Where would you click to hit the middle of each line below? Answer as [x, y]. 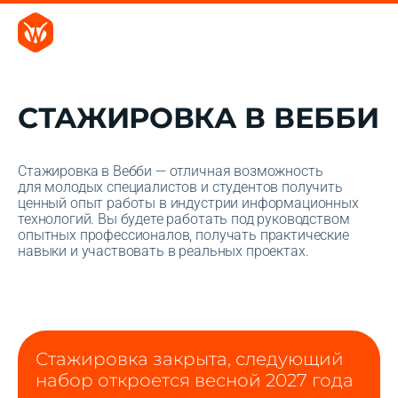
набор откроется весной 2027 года [195, 380]
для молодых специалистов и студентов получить [180, 187]
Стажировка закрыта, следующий [190, 359]
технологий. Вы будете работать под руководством [184, 219]
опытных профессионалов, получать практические [183, 235]
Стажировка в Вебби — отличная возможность [171, 171]
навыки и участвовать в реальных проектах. [163, 251]
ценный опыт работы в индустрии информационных [188, 203]
